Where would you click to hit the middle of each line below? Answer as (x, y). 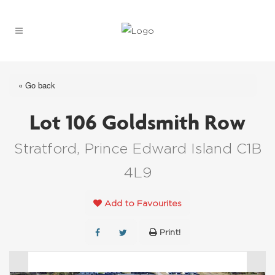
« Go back (37, 85)
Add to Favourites (143, 203)
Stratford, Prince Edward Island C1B (137, 148)
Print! (170, 232)
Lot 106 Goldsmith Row (137, 121)
